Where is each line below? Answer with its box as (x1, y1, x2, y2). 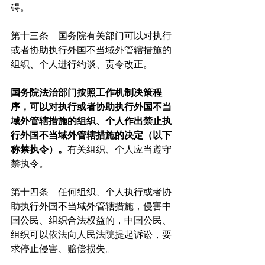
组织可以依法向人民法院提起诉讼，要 (11, 229, 172, 241)
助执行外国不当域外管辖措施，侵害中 (11, 201, 172, 212)
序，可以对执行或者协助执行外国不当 (11, 101, 172, 113)
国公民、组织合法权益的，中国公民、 (11, 215, 172, 227)
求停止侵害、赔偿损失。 (11, 243, 115, 255)
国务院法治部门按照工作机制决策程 (11, 87, 162, 99)
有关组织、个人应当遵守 (67, 144, 172, 156)
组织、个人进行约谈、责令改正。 (11, 59, 153, 70)
